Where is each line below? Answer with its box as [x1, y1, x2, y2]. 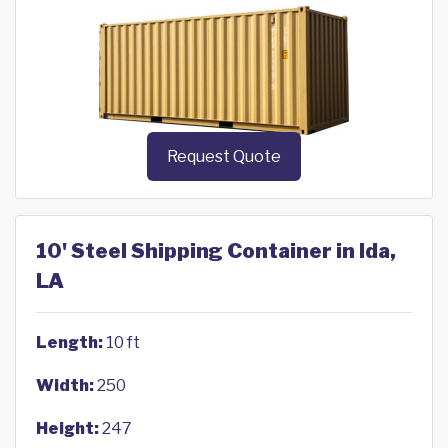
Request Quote [167, 147, 281, 167]
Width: [36, 376, 94, 396]
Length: [36, 333, 103, 353]
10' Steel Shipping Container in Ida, [36, 239, 396, 264]
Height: [36, 419, 99, 439]
